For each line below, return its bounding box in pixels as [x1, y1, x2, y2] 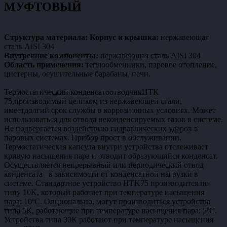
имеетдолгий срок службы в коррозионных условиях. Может [4, 105, 216, 115]
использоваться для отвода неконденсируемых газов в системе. [4, 115, 223, 124]
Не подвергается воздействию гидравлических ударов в [4, 124, 198, 133]
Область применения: [4, 60, 84, 69]
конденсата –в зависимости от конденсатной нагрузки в [4, 169, 198, 178]
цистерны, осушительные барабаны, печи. [4, 69, 150, 78]
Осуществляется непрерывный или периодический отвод [4, 160, 204, 169]
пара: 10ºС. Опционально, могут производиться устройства [4, 197, 210, 206]
